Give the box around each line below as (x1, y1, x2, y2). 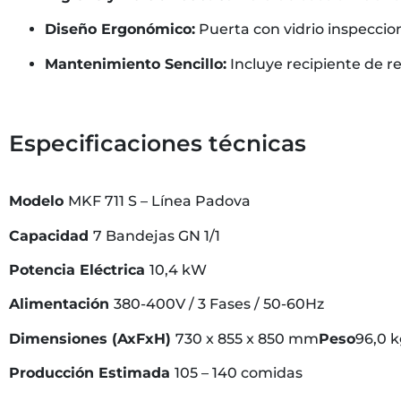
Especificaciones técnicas (9, 130, 306, 158)
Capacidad (9, 226, 93, 244)
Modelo (9, 192, 68, 210)
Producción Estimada (9, 364, 175, 382)
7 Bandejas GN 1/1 (93, 226, 220, 244)
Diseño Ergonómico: (45, 21, 195, 38)
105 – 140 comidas (175, 364, 303, 382)
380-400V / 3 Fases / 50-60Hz (114, 295, 324, 313)
